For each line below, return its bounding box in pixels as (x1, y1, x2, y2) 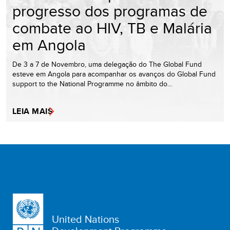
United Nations (52, 212, 119, 226)
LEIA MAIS (12, 105, 53, 117)
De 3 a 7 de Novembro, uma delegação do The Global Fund (12, 59, 202, 69)
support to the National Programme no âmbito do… (12, 79, 172, 89)
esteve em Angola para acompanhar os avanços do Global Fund (12, 69, 216, 79)
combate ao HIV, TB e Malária (12, 17, 212, 39)
